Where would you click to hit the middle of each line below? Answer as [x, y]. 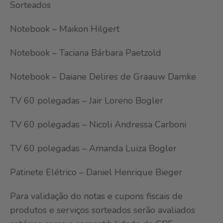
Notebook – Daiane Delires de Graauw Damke [103, 77]
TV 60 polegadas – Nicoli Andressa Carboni [98, 125]
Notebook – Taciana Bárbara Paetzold [86, 53]
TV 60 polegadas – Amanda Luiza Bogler [93, 149]
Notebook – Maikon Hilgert [65, 29]
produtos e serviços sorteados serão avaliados [103, 210]
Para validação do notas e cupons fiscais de [96, 196]
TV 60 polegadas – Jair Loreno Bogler [87, 101]
